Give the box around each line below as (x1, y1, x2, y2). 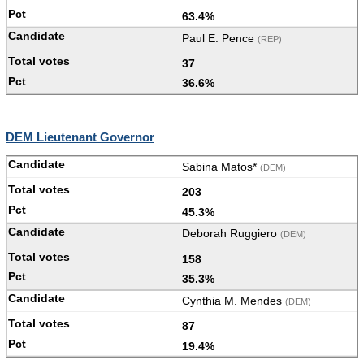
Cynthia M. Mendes (182, 293, 285, 307)
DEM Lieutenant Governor (6, 129, 154, 144)
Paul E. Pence (182, 31, 258, 45)
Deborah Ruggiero (182, 227, 280, 240)
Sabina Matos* (182, 159, 260, 173)
